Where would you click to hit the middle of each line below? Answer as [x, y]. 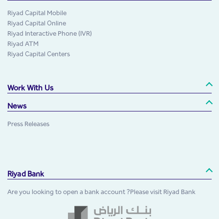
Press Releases [28, 124]
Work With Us [30, 88]
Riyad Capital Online [37, 23]
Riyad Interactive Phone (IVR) [50, 33]
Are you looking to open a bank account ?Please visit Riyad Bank [101, 192]
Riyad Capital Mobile [37, 13]
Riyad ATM [23, 44]
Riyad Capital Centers [39, 54]
